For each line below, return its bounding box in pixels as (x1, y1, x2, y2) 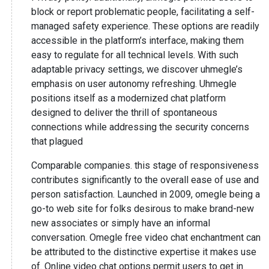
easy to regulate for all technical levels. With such (31, 49, 238, 61)
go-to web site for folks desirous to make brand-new (31, 203, 254, 214)
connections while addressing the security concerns (31, 121, 249, 133)
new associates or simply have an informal (31, 217, 210, 229)
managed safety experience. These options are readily (31, 20, 259, 32)
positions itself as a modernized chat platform (31, 92, 226, 104)
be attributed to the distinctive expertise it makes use (31, 246, 256, 258)
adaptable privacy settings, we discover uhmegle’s (31, 64, 243, 75)
